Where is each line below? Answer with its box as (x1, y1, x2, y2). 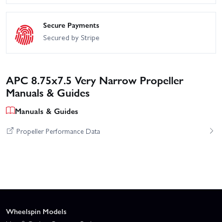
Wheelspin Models (6, 206, 66, 217)
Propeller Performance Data (16, 125, 100, 136)
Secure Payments (43, 19, 99, 31)
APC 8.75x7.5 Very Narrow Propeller (6, 71, 183, 87)
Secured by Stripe (43, 32, 100, 43)
